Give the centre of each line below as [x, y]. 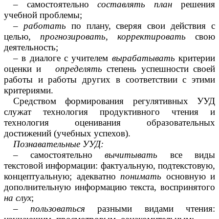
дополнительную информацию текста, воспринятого [109, 187]
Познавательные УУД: [58, 144]
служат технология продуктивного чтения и [109, 111]
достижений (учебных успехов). [67, 133]
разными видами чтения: [150, 208]
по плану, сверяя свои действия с [141, 25]
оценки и [30, 68]
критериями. [29, 90]
